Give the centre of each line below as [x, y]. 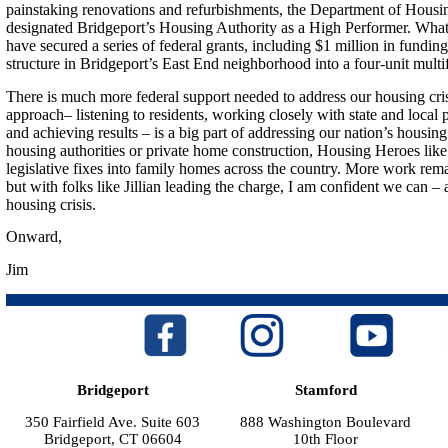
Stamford [325, 390]
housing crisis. [51, 204]
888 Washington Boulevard [325, 421]
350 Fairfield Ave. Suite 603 [112, 421]
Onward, [34, 237]
